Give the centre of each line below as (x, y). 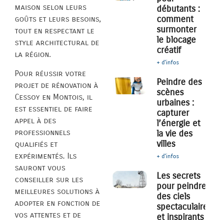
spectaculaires (184, 207)
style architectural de (57, 43)
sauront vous (40, 167)
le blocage (177, 40)
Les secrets (179, 176)
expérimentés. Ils (46, 156)
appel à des (35, 120)
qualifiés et (36, 144)
